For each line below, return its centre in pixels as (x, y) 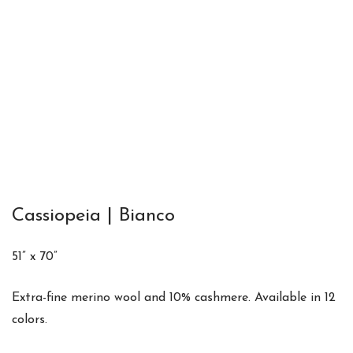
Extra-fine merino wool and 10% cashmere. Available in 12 (174, 297)
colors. (30, 320)
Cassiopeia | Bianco (93, 216)
